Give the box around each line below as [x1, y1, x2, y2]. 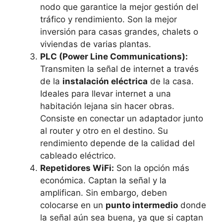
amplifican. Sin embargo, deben [40, 188, 167, 198]
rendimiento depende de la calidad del [40, 138, 195, 149]
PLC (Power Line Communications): [40, 52, 188, 62]
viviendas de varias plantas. [40, 39, 151, 50]
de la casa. [148, 76, 194, 87]
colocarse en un [40, 200, 106, 211]
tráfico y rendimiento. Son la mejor [40, 14, 177, 25]
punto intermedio [106, 200, 178, 211]
